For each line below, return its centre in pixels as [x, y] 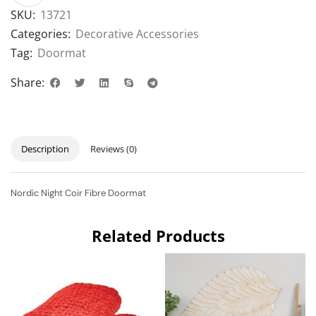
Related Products [158, 236]
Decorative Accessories [137, 34]
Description [45, 149]
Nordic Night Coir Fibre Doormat [79, 193]
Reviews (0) [114, 149]
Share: [28, 83]
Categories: [41, 34]
